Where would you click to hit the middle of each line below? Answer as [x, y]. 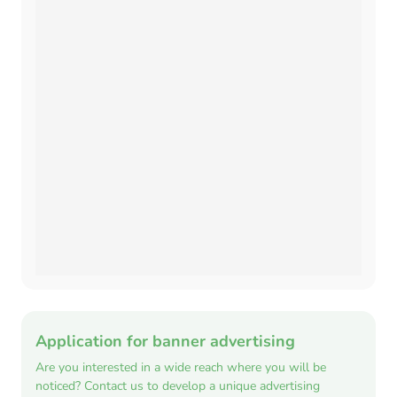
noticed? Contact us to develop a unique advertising [178, 386]
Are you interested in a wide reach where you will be [181, 367]
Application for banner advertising [165, 341]
